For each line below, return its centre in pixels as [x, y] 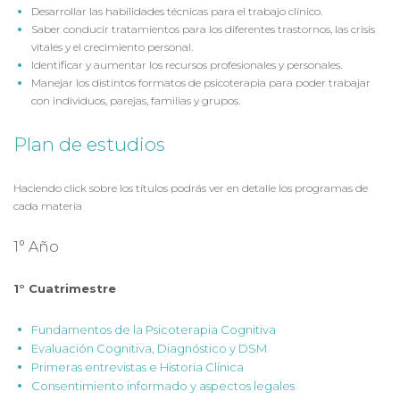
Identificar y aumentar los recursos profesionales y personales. [187, 65]
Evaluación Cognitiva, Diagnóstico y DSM [149, 348]
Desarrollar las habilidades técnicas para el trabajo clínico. [177, 11]
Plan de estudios [89, 144]
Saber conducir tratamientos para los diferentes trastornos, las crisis [203, 29]
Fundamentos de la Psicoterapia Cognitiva [154, 329]
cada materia [48, 206]
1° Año [36, 247]
